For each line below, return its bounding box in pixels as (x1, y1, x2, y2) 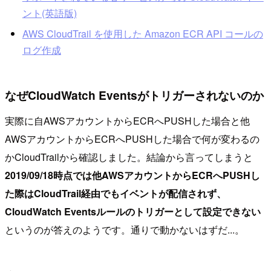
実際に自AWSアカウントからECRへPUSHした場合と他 (5, 113, 250, 128)
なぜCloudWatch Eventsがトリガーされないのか (5, 86, 264, 103)
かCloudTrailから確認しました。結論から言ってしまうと (5, 149, 253, 164)
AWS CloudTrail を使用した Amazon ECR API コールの (22, 26, 263, 41)
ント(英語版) (22, 6, 77, 21)
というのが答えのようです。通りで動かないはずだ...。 (5, 222, 244, 237)
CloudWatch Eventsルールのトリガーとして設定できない (5, 204, 261, 218)
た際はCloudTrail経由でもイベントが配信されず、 (5, 186, 226, 200)
